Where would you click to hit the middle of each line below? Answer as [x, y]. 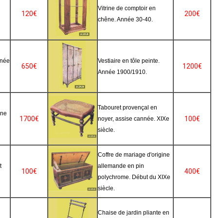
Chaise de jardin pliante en [134, 213]
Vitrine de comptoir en [127, 8]
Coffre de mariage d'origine [134, 155]
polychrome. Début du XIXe [134, 177]
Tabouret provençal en [127, 108]
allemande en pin [121, 166]
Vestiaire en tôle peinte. [129, 61]
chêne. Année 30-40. [125, 19]
